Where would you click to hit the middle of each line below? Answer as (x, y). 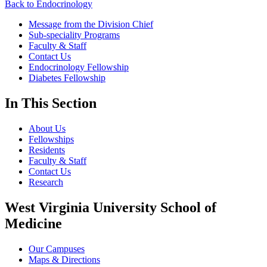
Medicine (33, 224)
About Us (47, 129)
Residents (47, 150)
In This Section (51, 103)
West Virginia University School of (111, 208)
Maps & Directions (64, 260)
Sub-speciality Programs (74, 35)
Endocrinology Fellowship (79, 67)
